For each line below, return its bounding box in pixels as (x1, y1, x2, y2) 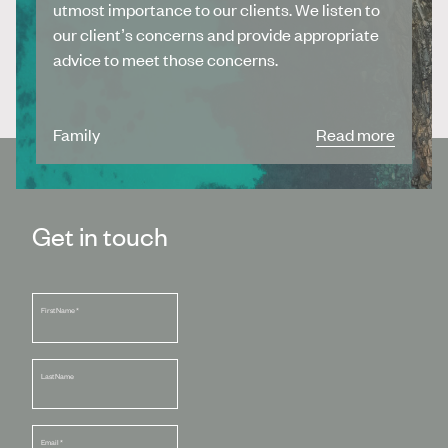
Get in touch (32, 219, 168, 252)
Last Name (40, 372, 74, 382)
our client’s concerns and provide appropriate (53, 22, 380, 45)
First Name (40, 306, 76, 316)
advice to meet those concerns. (53, 47, 279, 70)
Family (53, 123, 101, 146)
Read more (315, 123, 395, 146)
